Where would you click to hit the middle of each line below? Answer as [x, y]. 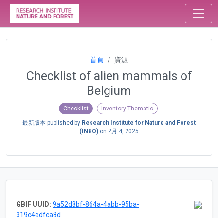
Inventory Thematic [127, 108]
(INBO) [89, 131]
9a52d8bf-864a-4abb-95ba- [96, 204]
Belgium [109, 91]
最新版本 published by [52, 122]
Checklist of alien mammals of [109, 76]
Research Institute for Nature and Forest [139, 122]
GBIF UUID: [34, 204]
